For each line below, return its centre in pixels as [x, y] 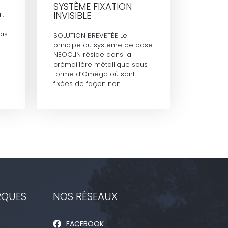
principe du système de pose [103, 45]
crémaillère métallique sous [101, 64]
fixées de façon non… [89, 83]
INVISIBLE [72, 15]
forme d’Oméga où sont [94, 74]
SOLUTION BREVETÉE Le [90, 35]
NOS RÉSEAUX [85, 196]
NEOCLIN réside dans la [92, 54]
